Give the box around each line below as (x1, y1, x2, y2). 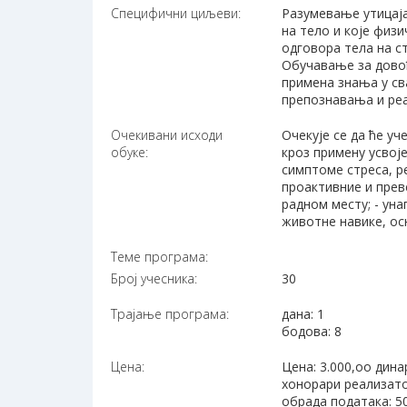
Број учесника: (111, 270, 197, 288)
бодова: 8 (282, 323, 342, 341)
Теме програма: (111, 248, 208, 266)
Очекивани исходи (111, 126, 223, 144)
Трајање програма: (111, 305, 229, 323)
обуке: (111, 144, 148, 162)
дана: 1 (282, 305, 325, 323)
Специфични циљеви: (111, 5, 241, 23)
